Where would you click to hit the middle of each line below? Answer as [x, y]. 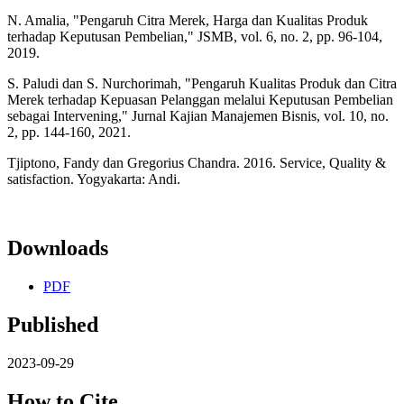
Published [53, 324]
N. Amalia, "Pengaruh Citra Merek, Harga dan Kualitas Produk [188, 21]
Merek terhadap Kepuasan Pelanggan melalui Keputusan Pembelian [200, 100]
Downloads [58, 248]
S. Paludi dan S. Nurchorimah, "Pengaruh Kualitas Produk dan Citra [202, 84]
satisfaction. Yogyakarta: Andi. [94, 179]
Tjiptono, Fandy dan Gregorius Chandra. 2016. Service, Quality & [197, 163]
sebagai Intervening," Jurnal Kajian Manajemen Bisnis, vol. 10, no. [198, 116]
